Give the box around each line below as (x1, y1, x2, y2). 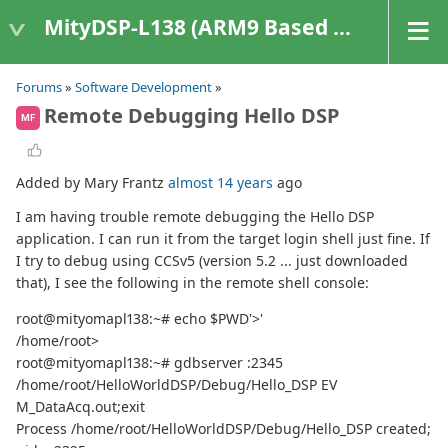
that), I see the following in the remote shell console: (16, 273, 369, 293)
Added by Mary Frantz (16, 173, 168, 193)
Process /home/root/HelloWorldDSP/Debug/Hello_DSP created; (16, 419, 431, 439)
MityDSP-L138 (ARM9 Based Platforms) (44, 12, 333, 41)
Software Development (75, 78, 212, 96)
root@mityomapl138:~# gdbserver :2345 (16, 353, 283, 373)
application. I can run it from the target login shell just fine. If (16, 229, 430, 249)
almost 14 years (168, 173, 273, 193)
